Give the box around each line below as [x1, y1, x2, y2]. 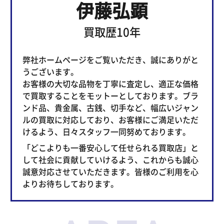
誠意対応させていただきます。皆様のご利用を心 [22, 165, 198, 177]
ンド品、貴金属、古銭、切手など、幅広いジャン [22, 101, 198, 113]
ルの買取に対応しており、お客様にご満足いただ [22, 113, 198, 125]
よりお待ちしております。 [22, 177, 118, 189]
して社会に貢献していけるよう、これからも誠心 [22, 153, 198, 165]
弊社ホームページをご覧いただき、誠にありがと [22, 53, 198, 65]
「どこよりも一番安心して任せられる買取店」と [22, 141, 198, 153]
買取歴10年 [83, 23, 140, 39]
